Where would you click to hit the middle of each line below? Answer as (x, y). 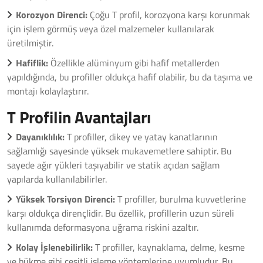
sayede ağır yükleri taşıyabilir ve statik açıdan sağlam (113, 165)
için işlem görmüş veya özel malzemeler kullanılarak (111, 29)
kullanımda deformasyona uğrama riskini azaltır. (103, 227)
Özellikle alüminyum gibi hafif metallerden (134, 63)
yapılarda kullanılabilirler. (57, 179)
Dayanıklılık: (40, 137)
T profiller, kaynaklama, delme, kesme (169, 247)
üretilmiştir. (30, 43)
